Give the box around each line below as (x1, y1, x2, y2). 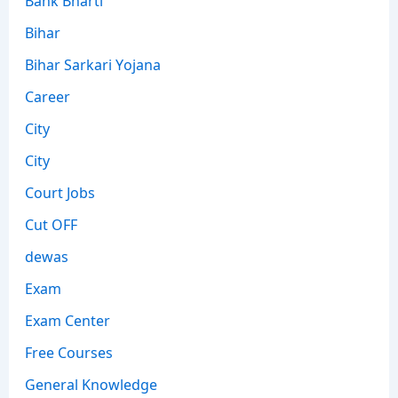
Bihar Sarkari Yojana (24, 53, 161, 74)
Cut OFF (24, 213, 77, 234)
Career (24, 85, 70, 106)
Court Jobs (24, 181, 95, 202)
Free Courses (24, 341, 113, 362)
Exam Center (24, 309, 110, 330)
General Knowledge (24, 373, 157, 394)
